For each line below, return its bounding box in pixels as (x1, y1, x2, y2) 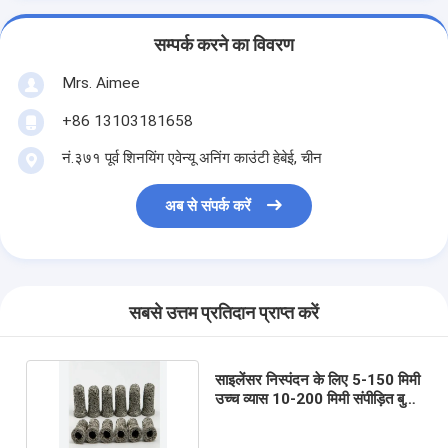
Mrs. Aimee (61, 73, 140, 92)
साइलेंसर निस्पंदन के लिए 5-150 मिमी (214, 370, 420, 389)
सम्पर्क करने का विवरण (154, 35, 294, 56)
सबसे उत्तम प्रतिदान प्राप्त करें (129, 303, 319, 324)
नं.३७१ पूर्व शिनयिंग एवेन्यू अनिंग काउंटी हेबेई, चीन (61, 148, 322, 167)
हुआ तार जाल (214, 408, 285, 427)
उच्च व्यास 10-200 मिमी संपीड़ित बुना (214, 389, 416, 408)
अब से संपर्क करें (165, 197, 252, 216)
